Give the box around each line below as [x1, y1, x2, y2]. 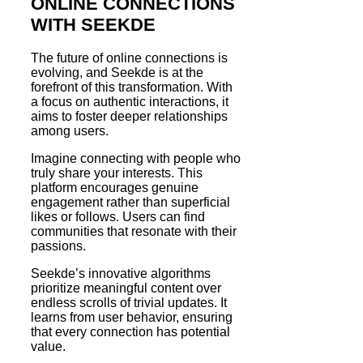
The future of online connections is [31, 50, 228, 65]
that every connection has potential [31, 324, 230, 339]
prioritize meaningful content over [31, 280, 221, 295]
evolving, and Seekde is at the [31, 65, 203, 79]
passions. [31, 238, 86, 253]
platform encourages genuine [31, 180, 199, 194]
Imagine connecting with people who [31, 151, 241, 165]
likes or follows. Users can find [31, 209, 205, 224]
